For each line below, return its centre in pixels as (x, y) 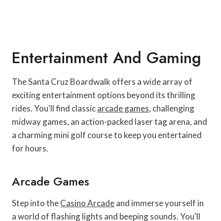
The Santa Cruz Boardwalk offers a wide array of (102, 81)
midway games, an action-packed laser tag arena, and (110, 121)
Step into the (36, 203)
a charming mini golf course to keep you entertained (107, 135)
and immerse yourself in (159, 203)
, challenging (172, 108)
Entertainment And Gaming (107, 57)
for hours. (30, 148)
